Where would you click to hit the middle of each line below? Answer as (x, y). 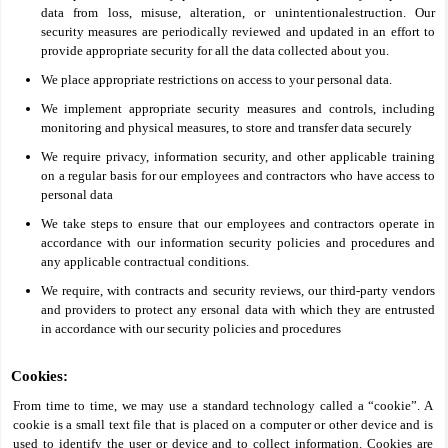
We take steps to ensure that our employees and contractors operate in (238, 223)
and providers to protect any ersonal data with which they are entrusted (238, 309)
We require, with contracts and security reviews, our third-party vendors (238, 290)
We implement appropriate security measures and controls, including (238, 108)
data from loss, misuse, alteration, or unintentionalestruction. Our (238, 12)
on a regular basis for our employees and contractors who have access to (238, 175)
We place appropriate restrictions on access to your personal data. (216, 79)
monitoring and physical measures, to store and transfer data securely (226, 127)
